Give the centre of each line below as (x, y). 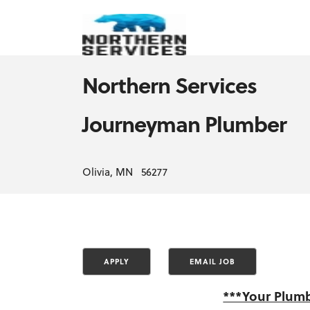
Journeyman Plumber (185, 124)
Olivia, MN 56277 (125, 172)
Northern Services (170, 85)
